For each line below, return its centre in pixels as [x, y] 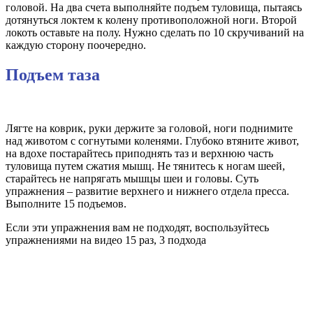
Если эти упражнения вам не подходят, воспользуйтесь [137, 227]
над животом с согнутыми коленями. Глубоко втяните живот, [152, 140]
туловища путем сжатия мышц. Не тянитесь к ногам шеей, [145, 166]
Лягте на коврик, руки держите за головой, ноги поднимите [149, 128]
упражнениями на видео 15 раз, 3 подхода [106, 240]
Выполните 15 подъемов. [66, 203]
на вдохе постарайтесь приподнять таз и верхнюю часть [139, 153]
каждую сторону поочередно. [76, 45]
